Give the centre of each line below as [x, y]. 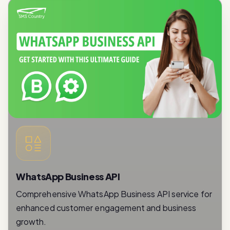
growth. [31, 198]
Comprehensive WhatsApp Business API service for [114, 170]
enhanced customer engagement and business [106, 184]
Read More [107, 223]
